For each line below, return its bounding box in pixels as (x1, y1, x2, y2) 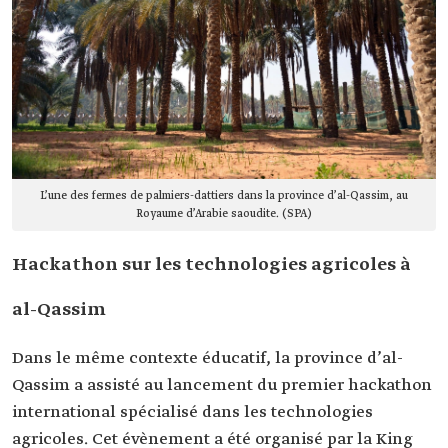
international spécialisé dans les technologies (12, 402, 373, 424)
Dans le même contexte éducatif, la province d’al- (12, 348, 403, 370)
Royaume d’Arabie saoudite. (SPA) (136, 207, 312, 222)
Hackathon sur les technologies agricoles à (12, 253, 411, 278)
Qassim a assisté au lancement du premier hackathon (12, 375, 432, 397)
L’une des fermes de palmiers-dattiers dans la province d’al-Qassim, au (40, 189, 408, 204)
